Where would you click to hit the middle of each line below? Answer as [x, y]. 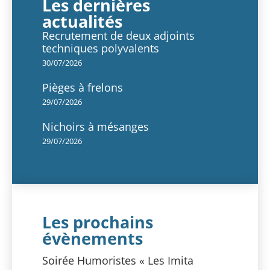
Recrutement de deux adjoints [118, 36]
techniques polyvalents [101, 49]
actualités [82, 22]
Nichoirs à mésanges [96, 127]
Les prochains [98, 222]
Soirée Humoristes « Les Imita [118, 261]
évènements [93, 239]
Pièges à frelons [83, 88]
